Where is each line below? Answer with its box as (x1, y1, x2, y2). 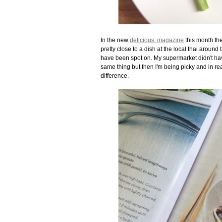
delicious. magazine (130, 36, 184, 44)
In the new (101, 36, 130, 44)
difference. (101, 72, 129, 79)
